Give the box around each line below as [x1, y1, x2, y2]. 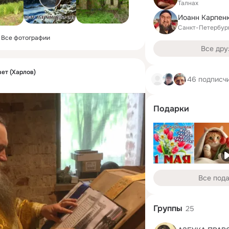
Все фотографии [1, 34, 50, 42]
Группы [153, 203, 182, 214]
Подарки [153, 103, 189, 114]
